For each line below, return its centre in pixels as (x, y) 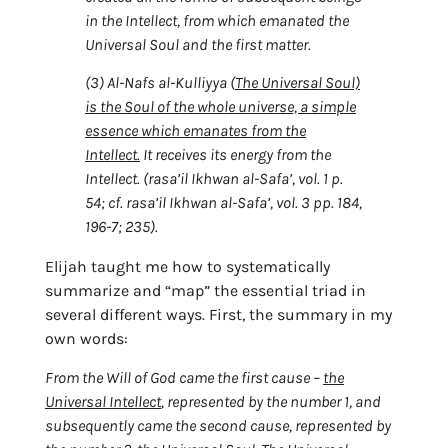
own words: (86, 339)
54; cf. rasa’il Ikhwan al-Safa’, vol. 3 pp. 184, (223, 203)
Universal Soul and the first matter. (198, 44)
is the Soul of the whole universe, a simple (220, 107)
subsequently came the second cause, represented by (218, 425)
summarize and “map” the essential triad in (205, 291)
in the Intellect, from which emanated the (217, 20)
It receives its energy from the (235, 155)
